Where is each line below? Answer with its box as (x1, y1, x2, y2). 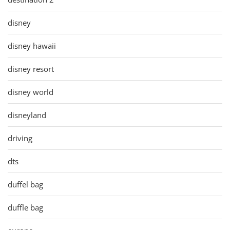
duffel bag (8, 179, 43, 189)
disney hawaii (8, 40, 56, 51)
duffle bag (8, 202, 43, 213)
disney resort (8, 63, 54, 74)
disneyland (8, 109, 46, 120)
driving (8, 132, 32, 143)
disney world (8, 86, 53, 97)
